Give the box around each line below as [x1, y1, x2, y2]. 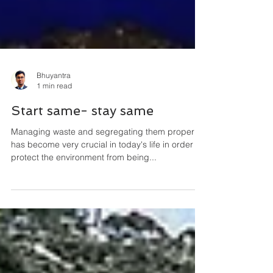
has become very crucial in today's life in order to [11, 193, 203, 204]
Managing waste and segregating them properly [11, 180, 200, 191]
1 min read [37, 135, 72, 144]
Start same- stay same [11, 156, 154, 172]
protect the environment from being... [11, 205, 157, 216]
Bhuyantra [37, 124, 71, 133]
